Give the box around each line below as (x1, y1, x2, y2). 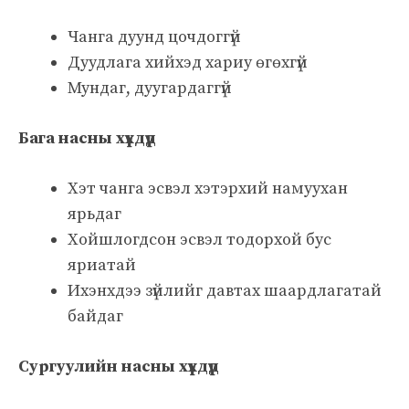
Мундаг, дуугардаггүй (68, 77, 232, 99)
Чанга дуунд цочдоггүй (68, 26, 241, 47)
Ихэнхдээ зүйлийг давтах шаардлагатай (68, 279, 382, 301)
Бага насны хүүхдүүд (18, 127, 156, 149)
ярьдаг (68, 203, 121, 225)
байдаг (68, 305, 123, 327)
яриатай (68, 254, 136, 276)
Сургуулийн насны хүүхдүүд (18, 355, 219, 377)
